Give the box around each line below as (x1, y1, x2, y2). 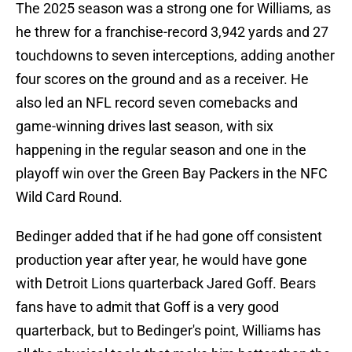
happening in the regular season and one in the (16, 141, 306, 159)
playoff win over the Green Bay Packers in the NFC (16, 165, 328, 182)
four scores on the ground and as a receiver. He (16, 71, 309, 88)
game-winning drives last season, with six (16, 118, 273, 135)
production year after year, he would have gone (16, 251, 307, 269)
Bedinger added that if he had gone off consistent (16, 228, 322, 245)
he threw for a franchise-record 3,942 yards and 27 (16, 24, 328, 41)
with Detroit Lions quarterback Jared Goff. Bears (16, 275, 316, 292)
